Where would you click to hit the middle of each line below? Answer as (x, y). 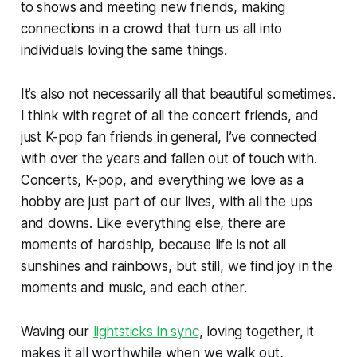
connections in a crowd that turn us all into (151, 28)
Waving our (57, 331)
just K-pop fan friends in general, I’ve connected (169, 137)
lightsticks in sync (146, 331)
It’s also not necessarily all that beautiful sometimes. (178, 94)
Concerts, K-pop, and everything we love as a (162, 180)
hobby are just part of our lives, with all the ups (167, 201)
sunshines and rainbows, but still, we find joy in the (177, 266)
